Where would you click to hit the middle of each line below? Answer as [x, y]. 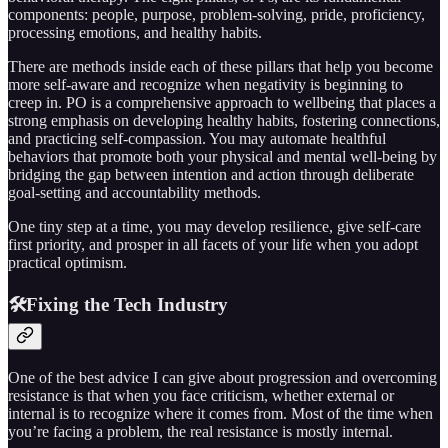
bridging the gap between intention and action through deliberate [211, 175]
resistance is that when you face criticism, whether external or [201, 395]
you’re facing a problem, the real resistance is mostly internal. [200, 431]
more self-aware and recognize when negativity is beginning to [205, 85]
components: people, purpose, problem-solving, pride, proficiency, [216, 15]
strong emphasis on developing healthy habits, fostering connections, [224, 121]
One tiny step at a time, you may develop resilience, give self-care [214, 227]
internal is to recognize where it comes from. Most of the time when [220, 413]
